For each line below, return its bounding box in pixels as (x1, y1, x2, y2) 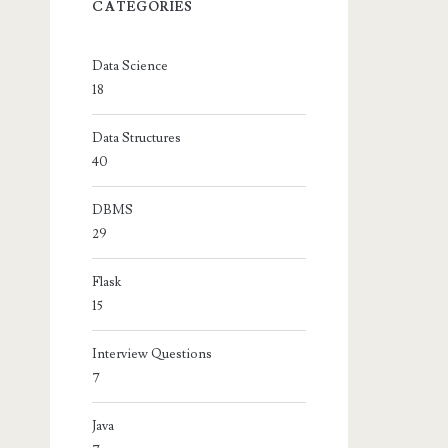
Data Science (92, 57, 169, 74)
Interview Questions (92, 345, 213, 362)
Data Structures (92, 129, 182, 146)
